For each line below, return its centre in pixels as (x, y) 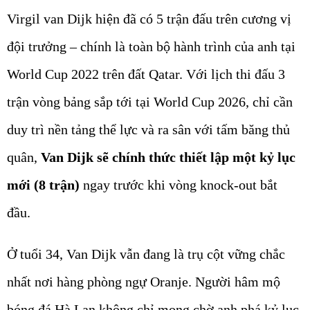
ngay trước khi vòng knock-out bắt (180, 185)
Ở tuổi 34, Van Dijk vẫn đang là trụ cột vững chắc (146, 254)
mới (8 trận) (45, 185)
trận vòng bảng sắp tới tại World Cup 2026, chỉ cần (150, 102)
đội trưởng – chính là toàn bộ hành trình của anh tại (151, 47)
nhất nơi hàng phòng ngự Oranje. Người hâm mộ (144, 282)
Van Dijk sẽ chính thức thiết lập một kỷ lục (168, 157)
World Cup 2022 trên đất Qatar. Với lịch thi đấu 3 (146, 74)
